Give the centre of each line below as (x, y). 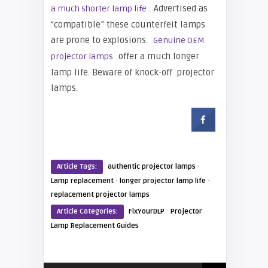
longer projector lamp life (163, 181)
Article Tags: (77, 167)
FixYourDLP (147, 211)
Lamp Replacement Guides (95, 226)
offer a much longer (158, 56)
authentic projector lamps (152, 167)
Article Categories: (87, 211)
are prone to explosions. (100, 40)
